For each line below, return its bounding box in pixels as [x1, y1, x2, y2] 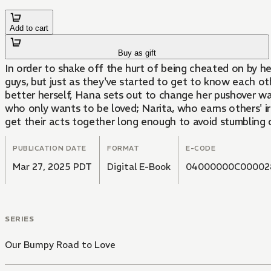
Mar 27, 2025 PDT [13, 161, 92, 173]
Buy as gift [118, 48, 157, 58]
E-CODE [186, 144, 216, 153]
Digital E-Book [107, 161, 171, 173]
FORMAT [107, 144, 140, 153]
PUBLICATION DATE [13, 144, 87, 153]
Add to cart [10, 24, 48, 33]
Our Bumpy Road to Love [5, 239, 116, 251]
